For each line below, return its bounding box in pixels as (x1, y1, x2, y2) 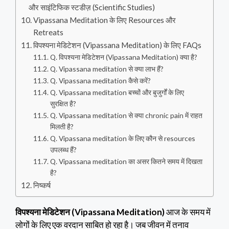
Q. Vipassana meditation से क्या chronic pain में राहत (50, 111, 202, 120)
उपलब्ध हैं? (50, 145, 77, 154)
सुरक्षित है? (50, 99, 76, 108)
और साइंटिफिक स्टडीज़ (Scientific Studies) (29, 3, 155, 12)
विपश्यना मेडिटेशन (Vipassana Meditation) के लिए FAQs (33, 40, 202, 50)
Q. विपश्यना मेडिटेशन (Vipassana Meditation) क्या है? (50, 53, 197, 62)
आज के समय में (165, 207, 211, 218)
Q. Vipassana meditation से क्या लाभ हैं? (50, 64, 164, 74)
